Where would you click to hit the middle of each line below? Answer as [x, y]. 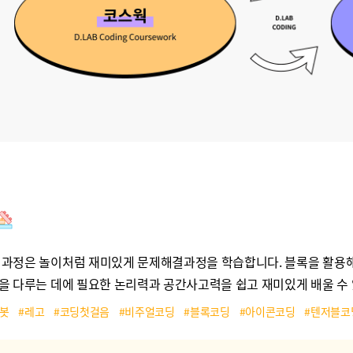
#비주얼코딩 [147, 311]
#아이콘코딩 [267, 311]
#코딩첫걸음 [81, 311]
